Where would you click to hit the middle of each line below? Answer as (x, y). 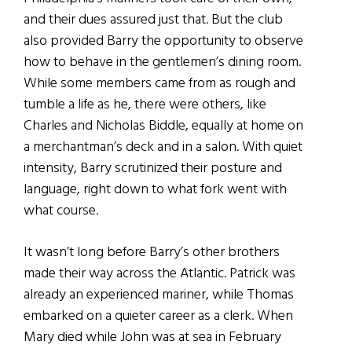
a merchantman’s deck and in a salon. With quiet (163, 147)
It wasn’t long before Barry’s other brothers (152, 252)
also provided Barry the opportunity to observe (163, 41)
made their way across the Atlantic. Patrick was (159, 273)
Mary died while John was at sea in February (152, 337)
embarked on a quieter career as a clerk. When (158, 316)
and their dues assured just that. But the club (153, 20)
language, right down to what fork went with (155, 189)
